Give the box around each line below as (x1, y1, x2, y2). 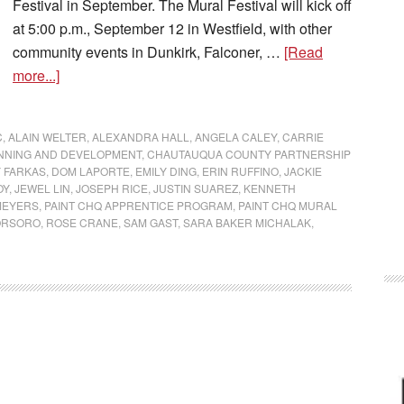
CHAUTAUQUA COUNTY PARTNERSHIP (147, 146, 351, 161)
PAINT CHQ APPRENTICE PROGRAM (44, 197, 233, 213)
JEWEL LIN (14, 180, 70, 196)
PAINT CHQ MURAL (238, 197, 337, 213)
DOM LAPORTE (51, 163, 130, 179)
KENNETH (243, 180, 296, 196)
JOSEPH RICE (76, 180, 148, 196)
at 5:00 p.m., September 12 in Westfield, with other (13, 18, 332, 39)
